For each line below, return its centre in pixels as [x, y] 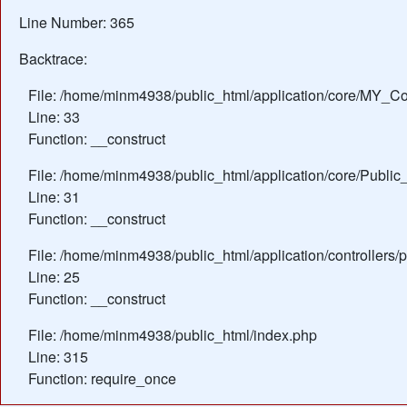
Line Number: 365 [77, 22]
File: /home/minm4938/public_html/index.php [173, 335]
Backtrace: [53, 59]
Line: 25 [54, 277]
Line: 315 [58, 357]
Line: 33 [54, 117]
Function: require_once [102, 378]
